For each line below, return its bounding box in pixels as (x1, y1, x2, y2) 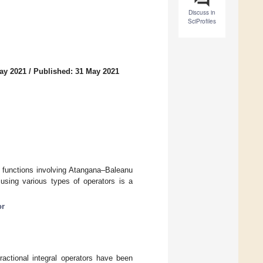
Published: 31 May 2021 (33, 67, 119, 76)
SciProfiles (188, 17, 216, 26)
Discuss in (188, 8, 215, 17)
